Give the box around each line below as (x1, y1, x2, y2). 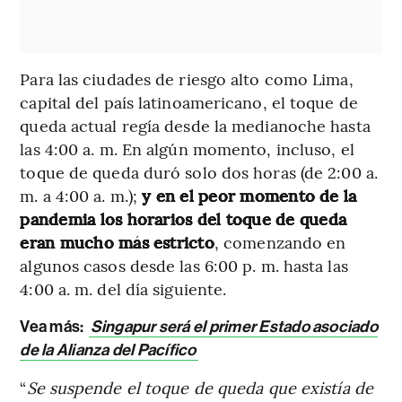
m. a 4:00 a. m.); (20, 183, 143, 206)
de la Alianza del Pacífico (20, 339, 197, 360)
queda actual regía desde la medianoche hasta (20, 113, 371, 136)
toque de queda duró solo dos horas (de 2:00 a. (20, 160, 378, 183)
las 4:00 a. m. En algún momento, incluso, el (20, 136, 354, 160)
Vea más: (20, 316, 87, 336)
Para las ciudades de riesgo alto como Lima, (20, 66, 354, 90)
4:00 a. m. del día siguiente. (20, 276, 227, 300)
